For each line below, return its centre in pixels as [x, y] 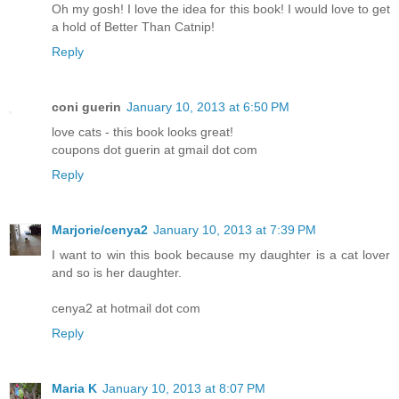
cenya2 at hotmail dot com [126, 309]
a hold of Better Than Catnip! [133, 27]
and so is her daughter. [117, 273]
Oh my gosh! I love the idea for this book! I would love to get [221, 9]
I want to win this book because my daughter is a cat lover [221, 255]
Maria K [74, 389]
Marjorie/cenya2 [100, 230]
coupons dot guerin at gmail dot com [155, 150]
